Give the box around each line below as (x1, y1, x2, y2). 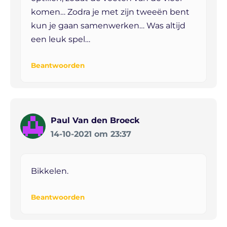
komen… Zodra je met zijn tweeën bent (31, 7, 190, 17)
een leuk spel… (31, 34, 90, 45)
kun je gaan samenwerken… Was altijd (31, 21, 185, 31)
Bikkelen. (31, 166, 68, 176)
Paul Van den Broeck (51, 116, 140, 126)
